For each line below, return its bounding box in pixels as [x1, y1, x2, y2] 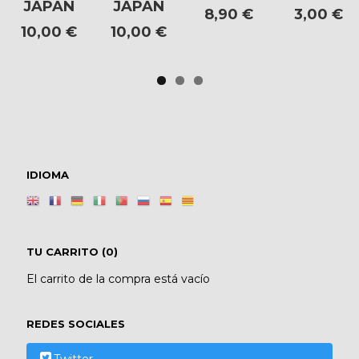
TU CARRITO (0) [26, 245, 118, 259]
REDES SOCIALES [26, 317, 125, 331]
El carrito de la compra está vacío [26, 272, 210, 287]
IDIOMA [26, 167, 69, 181]
